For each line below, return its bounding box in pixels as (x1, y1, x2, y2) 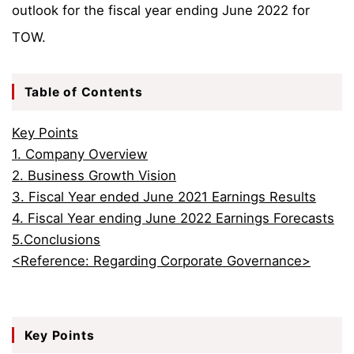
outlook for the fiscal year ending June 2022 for (12, 2, 310, 19)
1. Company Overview (12, 145, 148, 162)
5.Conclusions (12, 231, 100, 247)
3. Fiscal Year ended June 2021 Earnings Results (12, 188, 316, 205)
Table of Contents (24, 84, 143, 100)
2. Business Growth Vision (12, 167, 176, 183)
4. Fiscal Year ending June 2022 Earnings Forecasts (12, 209, 334, 226)
